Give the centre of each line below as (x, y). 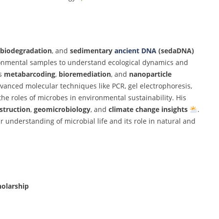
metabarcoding (29, 74)
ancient (128, 51)
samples (44, 63)
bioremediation (85, 74)
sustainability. (152, 98)
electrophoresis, (166, 86)
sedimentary (92, 51)
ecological (125, 63)
